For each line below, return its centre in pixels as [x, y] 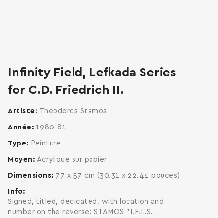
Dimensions [29, 175]
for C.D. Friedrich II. [66, 90]
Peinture [46, 143]
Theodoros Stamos [73, 111]
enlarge [187, 57]
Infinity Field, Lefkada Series [92, 73]
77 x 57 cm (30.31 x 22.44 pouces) [118, 175]
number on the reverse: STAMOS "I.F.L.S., [82, 212]
